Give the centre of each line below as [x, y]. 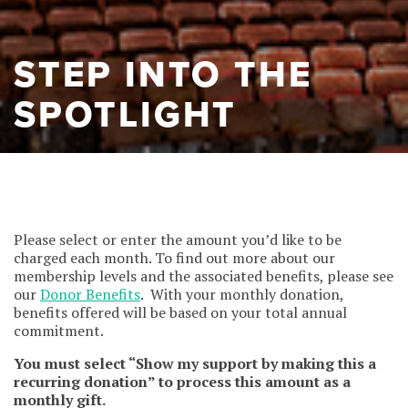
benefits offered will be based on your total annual [180, 312]
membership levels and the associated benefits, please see [204, 275]
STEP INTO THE [163, 74]
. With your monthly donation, [242, 294]
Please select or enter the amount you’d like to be [178, 239]
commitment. [59, 330]
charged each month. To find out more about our [174, 257]
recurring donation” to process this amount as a [182, 381]
